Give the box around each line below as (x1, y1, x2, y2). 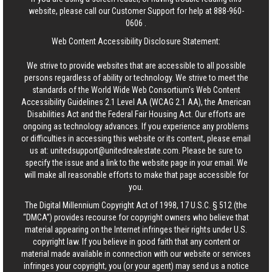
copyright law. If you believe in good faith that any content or (32, 237, 240, 246)
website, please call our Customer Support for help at (28, 6, 214, 16)
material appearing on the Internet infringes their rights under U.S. (25, 225, 247, 234)
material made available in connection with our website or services (21, 249, 251, 259)
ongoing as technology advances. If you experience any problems (23, 121, 249, 131)
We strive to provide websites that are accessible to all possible (26, 61, 246, 70)
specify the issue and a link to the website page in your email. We (24, 158, 248, 168)
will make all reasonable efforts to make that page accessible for (24, 170, 248, 180)
